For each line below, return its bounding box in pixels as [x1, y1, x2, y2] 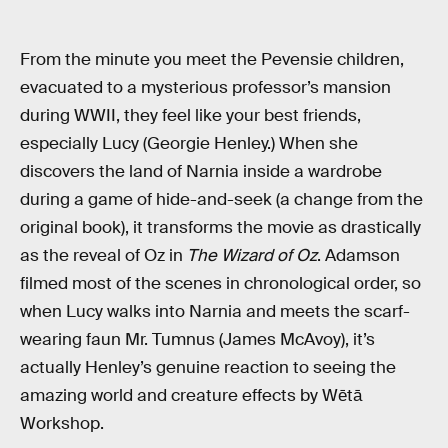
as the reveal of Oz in [20, 244, 187, 266]
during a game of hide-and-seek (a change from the [20, 188, 423, 210]
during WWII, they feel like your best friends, [20, 104, 361, 126]
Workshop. [20, 412, 104, 434]
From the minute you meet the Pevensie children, [20, 48, 404, 70]
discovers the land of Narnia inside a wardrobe [20, 160, 382, 182]
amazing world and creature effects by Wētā [20, 384, 362, 406]
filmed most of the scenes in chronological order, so [20, 272, 421, 294]
